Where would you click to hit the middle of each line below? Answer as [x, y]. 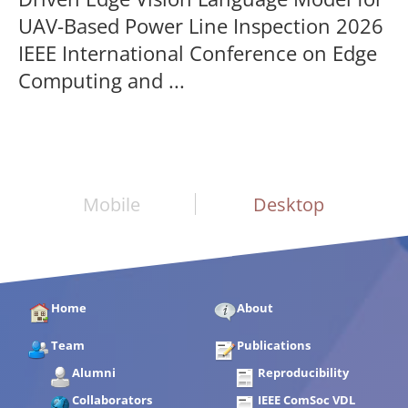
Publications [274, 345]
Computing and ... [102, 80]
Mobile [111, 204]
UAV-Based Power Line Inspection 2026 [201, 25]
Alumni [94, 372]
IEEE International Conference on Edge [198, 53]
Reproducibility [303, 372]
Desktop [288, 204]
